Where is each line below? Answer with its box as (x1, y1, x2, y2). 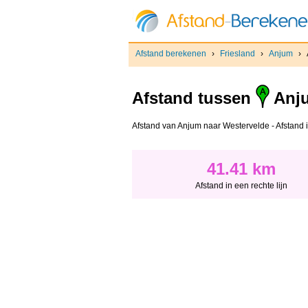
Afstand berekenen (135, 49, 206, 58)
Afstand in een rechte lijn (195, 181, 287, 191)
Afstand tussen (132, 89, 256, 108)
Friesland (220, 49, 255, 58)
